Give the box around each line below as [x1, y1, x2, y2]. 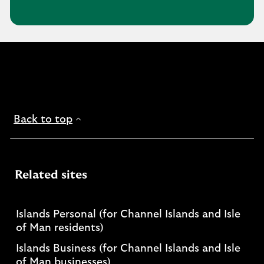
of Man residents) [16, 223, 104, 233]
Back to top [14, 114, 72, 125]
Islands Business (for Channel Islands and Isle [16, 243, 240, 254]
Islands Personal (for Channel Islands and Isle [16, 209, 240, 220]
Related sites [15, 169, 87, 181]
